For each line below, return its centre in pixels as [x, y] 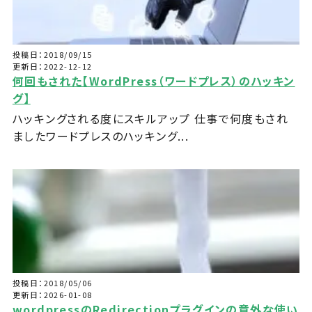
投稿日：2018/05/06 [52, 283]
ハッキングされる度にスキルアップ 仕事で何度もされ [150, 119]
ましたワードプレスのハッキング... [101, 136]
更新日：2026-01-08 [52, 295]
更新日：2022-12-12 [52, 67]
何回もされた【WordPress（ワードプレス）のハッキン [154, 81]
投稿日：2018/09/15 [52, 55]
